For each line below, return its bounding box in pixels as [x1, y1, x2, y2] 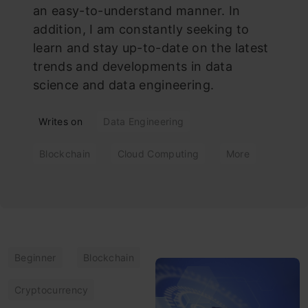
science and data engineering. [33, 77, 214, 92]
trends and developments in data [33, 58, 232, 74]
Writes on [38, 115, 82, 127]
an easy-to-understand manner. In [33, 3, 241, 18]
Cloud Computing [117, 147, 199, 159]
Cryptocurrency [14, 283, 89, 296]
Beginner [14, 251, 56, 263]
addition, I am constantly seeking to [33, 21, 250, 36]
